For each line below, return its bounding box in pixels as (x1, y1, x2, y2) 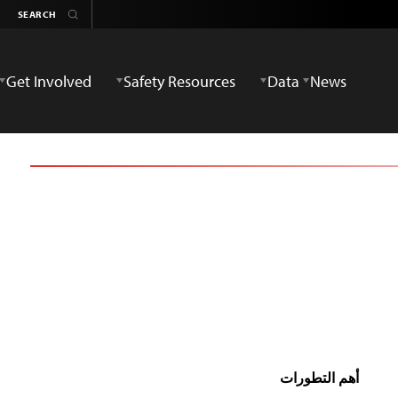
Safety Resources (123, 70, 235, 92)
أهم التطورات (279, 370, 359, 386)
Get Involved (6, 70, 92, 92)
